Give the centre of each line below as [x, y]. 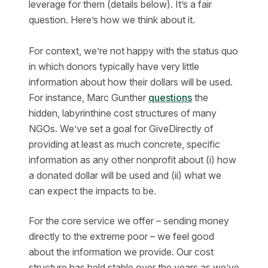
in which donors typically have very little [114, 66]
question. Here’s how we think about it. [112, 20]
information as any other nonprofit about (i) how [133, 160]
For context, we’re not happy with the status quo [133, 51]
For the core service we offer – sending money [129, 221]
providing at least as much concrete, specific [124, 144]
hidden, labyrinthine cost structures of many [123, 113]
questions [170, 98]
